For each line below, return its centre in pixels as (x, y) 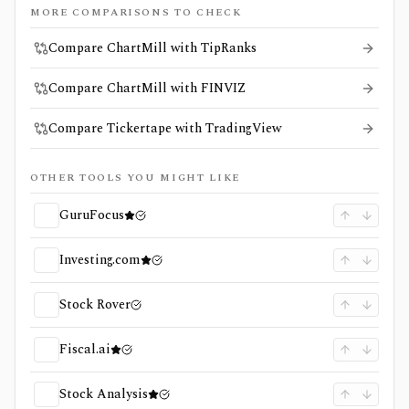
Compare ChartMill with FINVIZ (147, 88)
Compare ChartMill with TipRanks (152, 48)
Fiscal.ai (85, 349)
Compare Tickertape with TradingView (165, 128)
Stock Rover (95, 304)
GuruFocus (92, 215)
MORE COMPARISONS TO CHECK (136, 12)
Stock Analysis (104, 394)
